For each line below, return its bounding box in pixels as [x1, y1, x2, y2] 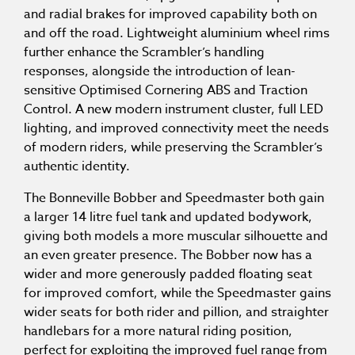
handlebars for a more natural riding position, [24, 322, 292, 342]
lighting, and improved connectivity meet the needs [24, 119, 329, 139]
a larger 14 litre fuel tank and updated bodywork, [24, 208, 312, 227]
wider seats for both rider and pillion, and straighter [24, 303, 329, 323]
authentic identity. [24, 157, 130, 177]
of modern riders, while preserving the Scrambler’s [24, 138, 323, 158]
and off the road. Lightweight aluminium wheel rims [24, 24, 330, 44]
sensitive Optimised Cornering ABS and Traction [24, 81, 307, 101]
